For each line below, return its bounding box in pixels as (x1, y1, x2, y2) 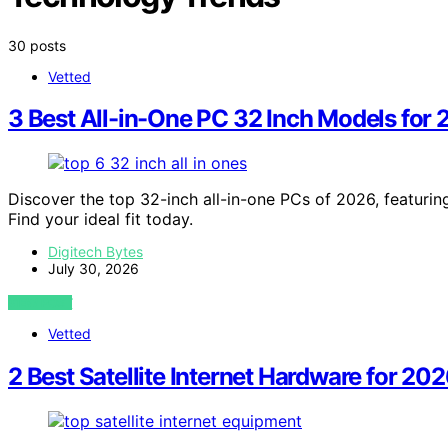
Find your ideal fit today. (8, 209, 193, 230)
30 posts (8, 36, 66, 54)
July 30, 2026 (48, 260, 139, 278)
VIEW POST (8, 295, 73, 311)
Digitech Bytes (48, 243, 143, 261)
